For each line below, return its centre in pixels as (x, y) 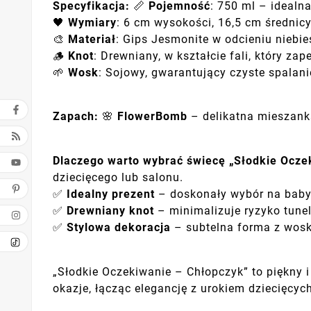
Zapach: (76, 117)
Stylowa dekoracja (119, 227)
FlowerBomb (152, 117)
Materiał (92, 39)
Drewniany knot (110, 210)
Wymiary (92, 22)
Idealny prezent (111, 194)
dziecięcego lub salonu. (118, 177)
